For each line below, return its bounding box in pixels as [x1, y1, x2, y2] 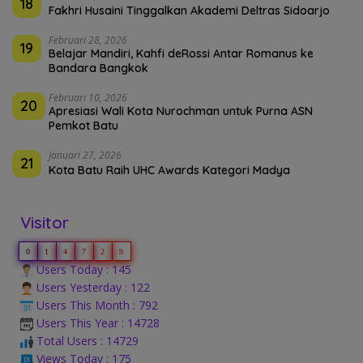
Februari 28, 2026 [49, 32, 127, 47]
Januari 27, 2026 [49, 147, 122, 162]
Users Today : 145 [33, 261, 131, 277]
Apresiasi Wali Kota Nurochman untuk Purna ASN [49, 103, 313, 118]
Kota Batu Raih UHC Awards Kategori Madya [49, 162, 290, 177]
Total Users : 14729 [33, 332, 139, 348]
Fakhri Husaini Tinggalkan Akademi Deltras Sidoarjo [49, 2, 330, 18]
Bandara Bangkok [49, 60, 148, 75]
